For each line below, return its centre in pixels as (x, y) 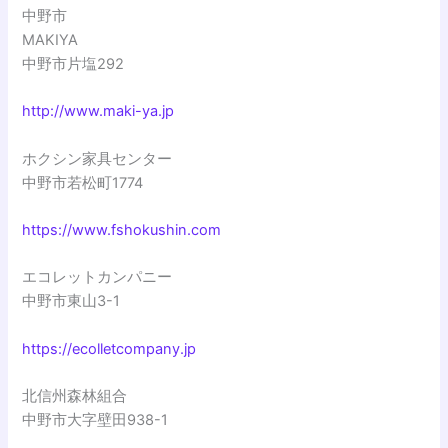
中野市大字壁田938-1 (95, 420)
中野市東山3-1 (71, 301)
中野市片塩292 (73, 64)
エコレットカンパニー (97, 277)
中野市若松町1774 (83, 182)
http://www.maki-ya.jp (98, 111)
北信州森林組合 (75, 396)
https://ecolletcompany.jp (109, 348)
